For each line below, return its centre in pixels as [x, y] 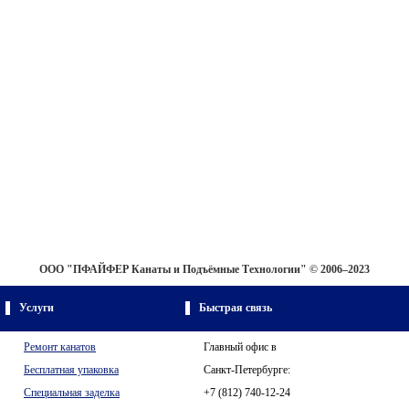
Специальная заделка [72, 393]
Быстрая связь [236, 308]
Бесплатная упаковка [71, 370]
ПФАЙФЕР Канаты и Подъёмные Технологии [187, 269]
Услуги [37, 308]
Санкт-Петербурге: [248, 370]
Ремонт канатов [60, 347]
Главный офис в [240, 347]
